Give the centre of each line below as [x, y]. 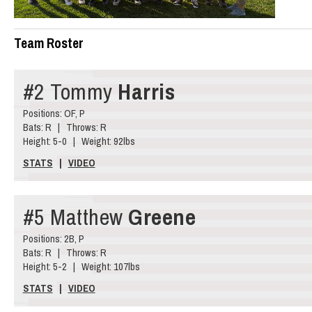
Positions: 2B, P [53, 238]
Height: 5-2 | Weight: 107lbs [81, 266]
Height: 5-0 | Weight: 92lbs [79, 141]
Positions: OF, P [54, 113]
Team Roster [48, 44]
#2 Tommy [70, 91]
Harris [147, 91]
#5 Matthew [76, 217]
